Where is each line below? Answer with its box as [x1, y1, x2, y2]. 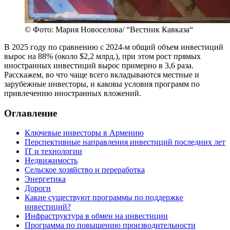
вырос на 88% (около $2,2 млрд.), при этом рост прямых [4, 51, 201, 61]
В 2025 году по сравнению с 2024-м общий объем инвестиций [4, 42, 223, 51]
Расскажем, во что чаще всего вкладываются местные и [4, 70, 199, 79]
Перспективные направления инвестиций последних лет [25, 138, 225, 147]
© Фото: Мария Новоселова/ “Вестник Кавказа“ [25, 25, 193, 34]
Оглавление [4, 107, 57, 119]
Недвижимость [25, 156, 78, 165]
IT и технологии [25, 147, 82, 156]
